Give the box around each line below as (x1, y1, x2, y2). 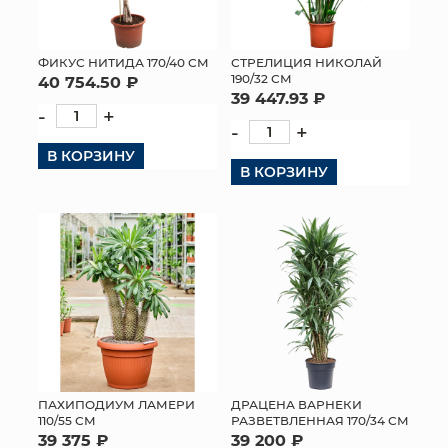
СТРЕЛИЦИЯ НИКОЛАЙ (231, 54, 382, 70)
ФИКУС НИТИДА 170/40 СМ (38, 54, 209, 70)
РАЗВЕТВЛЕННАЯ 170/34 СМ (231, 412, 409, 428)
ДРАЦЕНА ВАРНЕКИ (231, 396, 362, 412)
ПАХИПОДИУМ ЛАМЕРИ (38, 396, 195, 412)
